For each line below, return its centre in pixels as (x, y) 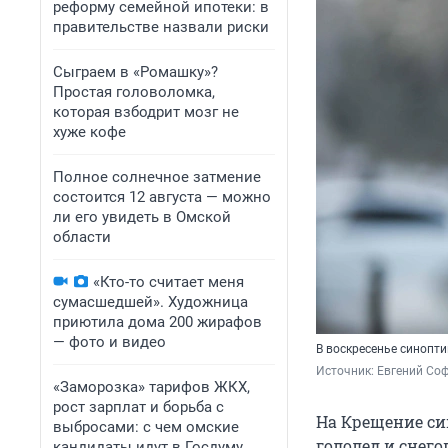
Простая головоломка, (134, 92)
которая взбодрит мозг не (146, 112)
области (82, 237)
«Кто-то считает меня (168, 282)
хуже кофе (89, 132)
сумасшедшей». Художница (150, 302)
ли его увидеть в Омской (142, 217)
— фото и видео (109, 342)
